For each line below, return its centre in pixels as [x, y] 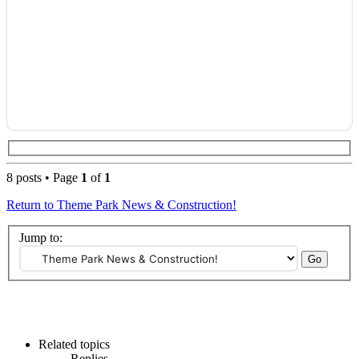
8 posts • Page [44, 177]
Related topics [74, 345]
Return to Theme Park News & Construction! [121, 204]
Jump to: [41, 238]
